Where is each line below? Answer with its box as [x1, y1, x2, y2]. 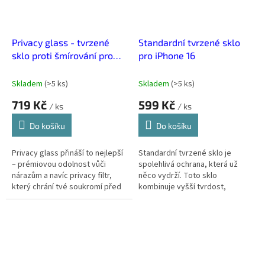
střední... [138, 215, 169, 227]
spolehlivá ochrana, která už [138, 159, 238, 171]
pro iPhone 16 [138, 50, 195, 62]
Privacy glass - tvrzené [12, 36, 109, 48]
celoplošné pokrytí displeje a [138, 192, 241, 205]
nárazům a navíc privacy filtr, [12, 169, 112, 182]
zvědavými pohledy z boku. [12, 192, 108, 204]
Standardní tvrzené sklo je [138, 147, 231, 160]
